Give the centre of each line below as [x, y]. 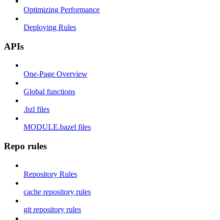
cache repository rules [57, 192]
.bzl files [37, 110]
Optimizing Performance [62, 10]
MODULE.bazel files [57, 127]
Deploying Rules [50, 27]
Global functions [49, 92]
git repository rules [52, 209]
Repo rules [25, 146]
